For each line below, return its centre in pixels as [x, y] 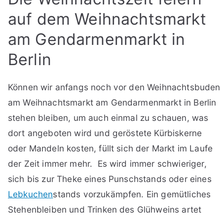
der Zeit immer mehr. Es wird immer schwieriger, [107, 163]
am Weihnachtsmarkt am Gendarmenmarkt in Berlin [112, 102]
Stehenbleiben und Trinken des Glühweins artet [105, 209]
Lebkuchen [31, 194]
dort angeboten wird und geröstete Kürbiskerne [105, 133]
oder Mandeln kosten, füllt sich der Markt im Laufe [110, 148]
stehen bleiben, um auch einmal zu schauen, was [108, 117]
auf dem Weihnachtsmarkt [107, 19]
